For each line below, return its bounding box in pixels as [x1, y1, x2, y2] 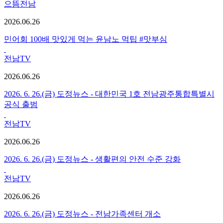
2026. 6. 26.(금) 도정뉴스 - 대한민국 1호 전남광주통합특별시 [4, 89, 215, 98]
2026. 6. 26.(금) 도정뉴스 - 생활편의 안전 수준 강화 [4, 154, 181, 163]
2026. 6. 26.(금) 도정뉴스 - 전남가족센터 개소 [4, 209, 161, 218]
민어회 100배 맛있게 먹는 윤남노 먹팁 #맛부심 [4, 34, 167, 43]
